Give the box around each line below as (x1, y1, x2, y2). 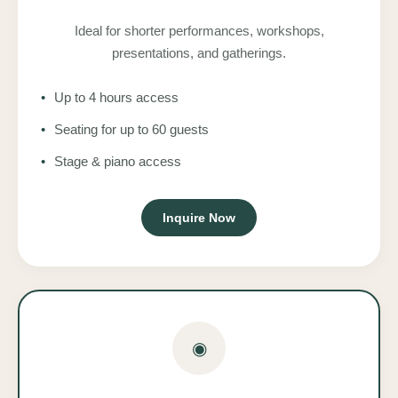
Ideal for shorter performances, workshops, (74, 22, 324, 38)
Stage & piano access (54, 153, 181, 169)
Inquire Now (163, 210, 235, 225)
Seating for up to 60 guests (54, 121, 209, 137)
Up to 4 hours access (54, 89, 179, 105)
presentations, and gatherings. (112, 44, 286, 60)
